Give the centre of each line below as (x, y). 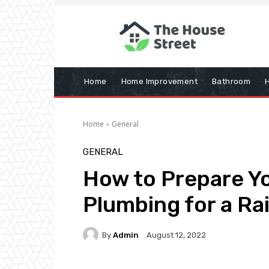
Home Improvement (159, 81)
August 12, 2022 (176, 235)
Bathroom (231, 81)
